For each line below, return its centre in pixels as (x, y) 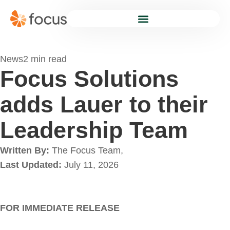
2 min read (45, 59)
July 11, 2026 (91, 165)
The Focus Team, (88, 151)
